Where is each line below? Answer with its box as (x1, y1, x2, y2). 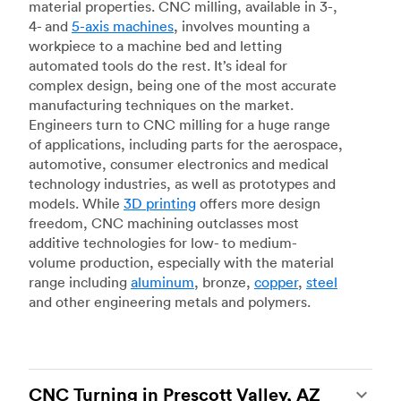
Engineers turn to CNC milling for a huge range (29, 115, 330, 134)
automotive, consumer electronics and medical (29, 155, 328, 174)
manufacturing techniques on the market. (29, 96, 294, 115)
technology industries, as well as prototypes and (29, 175, 336, 193)
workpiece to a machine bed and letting (29, 37, 282, 55)
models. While (29, 194, 124, 213)
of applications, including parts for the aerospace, (29, 135, 343, 154)
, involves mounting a (174, 17, 310, 36)
